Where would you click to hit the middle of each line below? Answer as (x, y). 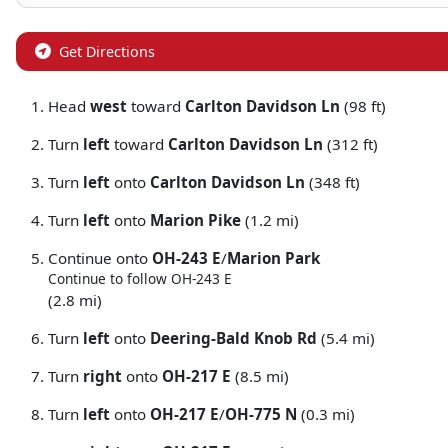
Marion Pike (195, 220)
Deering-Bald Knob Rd (233, 338)
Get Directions (107, 52)
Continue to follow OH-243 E (140, 279)
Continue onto (100, 258)
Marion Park (273, 258)
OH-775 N (261, 414)
